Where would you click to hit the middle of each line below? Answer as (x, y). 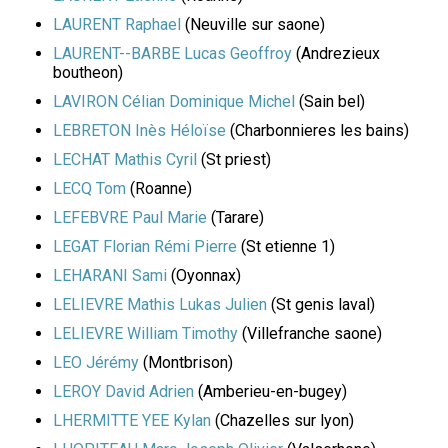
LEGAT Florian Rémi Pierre (145, 247)
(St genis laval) (321, 305)
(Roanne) (159, 189)
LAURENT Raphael (117, 25)
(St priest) (234, 160)
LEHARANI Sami (110, 276)
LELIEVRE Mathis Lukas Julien (160, 305)
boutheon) (88, 73)
